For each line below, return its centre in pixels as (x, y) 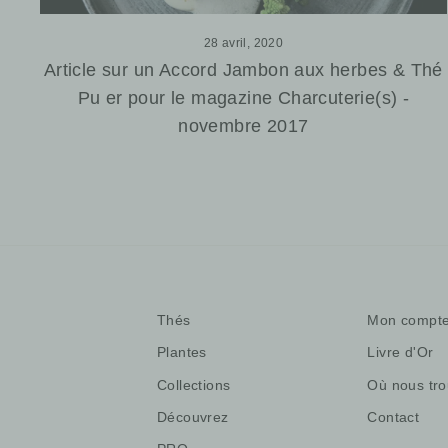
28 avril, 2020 (243, 42)
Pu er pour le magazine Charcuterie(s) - (243, 97)
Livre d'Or (400, 353)
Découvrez (193, 417)
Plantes (182, 353)
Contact (393, 417)
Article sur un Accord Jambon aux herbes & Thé (243, 69)
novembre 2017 (243, 125)
